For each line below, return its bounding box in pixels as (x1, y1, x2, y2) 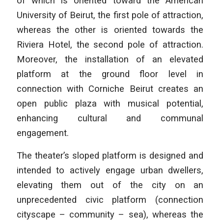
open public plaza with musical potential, (16, 98, 204, 109)
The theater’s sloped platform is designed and (16, 150, 204, 161)
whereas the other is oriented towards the (16, 24, 204, 35)
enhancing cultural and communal (16, 112, 204, 123)
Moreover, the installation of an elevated (16, 54, 204, 64)
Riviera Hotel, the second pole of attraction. (16, 39, 204, 50)
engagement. (16, 127, 69, 138)
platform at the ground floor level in (16, 68, 204, 79)
